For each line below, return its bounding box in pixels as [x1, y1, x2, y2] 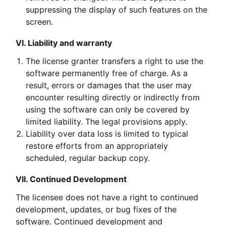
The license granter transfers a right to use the [26, 55, 204, 66]
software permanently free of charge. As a [26, 68, 188, 78]
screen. [26, 16, 53, 27]
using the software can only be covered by [26, 104, 190, 115]
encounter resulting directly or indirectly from [26, 92, 200, 102]
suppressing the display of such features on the [26, 4, 208, 15]
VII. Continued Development [16, 174, 127, 184]
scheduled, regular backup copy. [26, 152, 150, 163]
